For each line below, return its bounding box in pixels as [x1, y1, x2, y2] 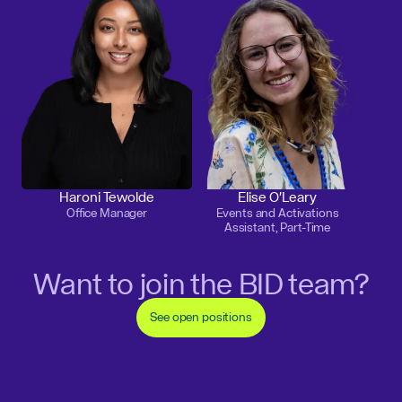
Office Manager [66, 203, 148, 223]
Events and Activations [215, 203, 339, 223]
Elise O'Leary [238, 185, 317, 209]
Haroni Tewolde [59, 185, 154, 209]
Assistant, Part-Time [223, 217, 331, 238]
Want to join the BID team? [33, 260, 369, 310]
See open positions [150, 307, 252, 328]
